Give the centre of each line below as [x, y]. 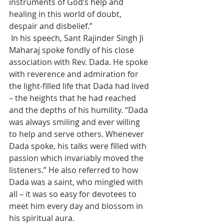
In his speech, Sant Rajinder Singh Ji [77, 38]
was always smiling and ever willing [75, 122]
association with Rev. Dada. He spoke [79, 62]
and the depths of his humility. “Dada [79, 110]
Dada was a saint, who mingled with [77, 182]
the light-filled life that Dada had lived [80, 86]
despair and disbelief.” [51, 26]
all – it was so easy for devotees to [74, 194]
